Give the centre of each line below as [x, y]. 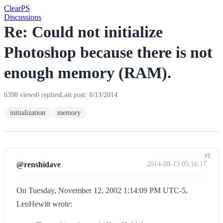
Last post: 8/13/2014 [89, 95]
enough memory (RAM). [88, 73]
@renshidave [39, 165]
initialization [28, 113]
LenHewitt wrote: [44, 204]
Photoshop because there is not [108, 52]
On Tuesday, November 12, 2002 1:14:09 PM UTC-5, [102, 190]
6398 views [20, 95]
